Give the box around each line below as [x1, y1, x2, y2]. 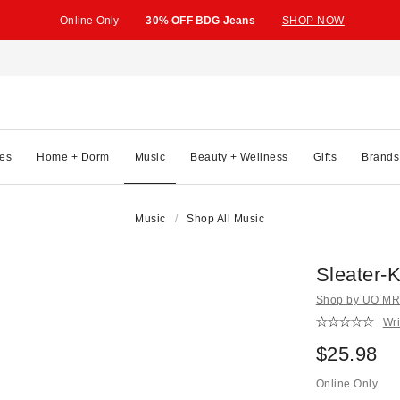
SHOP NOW [281, 13, 345, 27]
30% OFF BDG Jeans [146, 13, 255, 27]
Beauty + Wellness [190, 150, 288, 163]
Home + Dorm [37, 150, 110, 163]
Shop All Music [187, 212, 265, 225]
